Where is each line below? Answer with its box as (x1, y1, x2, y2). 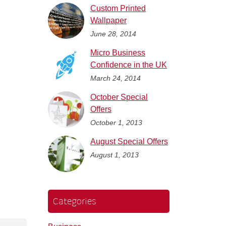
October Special (90, 92, 148, 101)
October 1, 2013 (90, 118, 143, 127)
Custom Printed (90, 4, 146, 13)
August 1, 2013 (90, 150, 139, 159)
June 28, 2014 (90, 29, 137, 38)
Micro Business (90, 48, 146, 57)
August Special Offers (90, 137, 168, 146)
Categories (52, 196, 96, 207)
